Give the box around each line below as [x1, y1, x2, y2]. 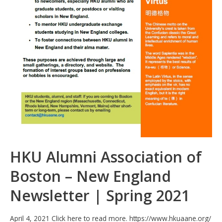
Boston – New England [10, 166, 171, 187]
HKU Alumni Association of [10, 147, 202, 167]
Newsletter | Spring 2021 [10, 185, 190, 206]
